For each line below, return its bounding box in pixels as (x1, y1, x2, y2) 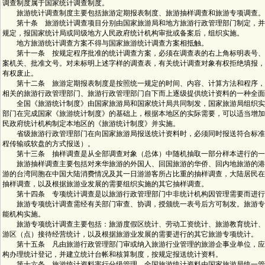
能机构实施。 (2, 210, 45, 218)
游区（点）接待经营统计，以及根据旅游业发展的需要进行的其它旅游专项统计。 (2, 230, 258, 238)
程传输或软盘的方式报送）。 (2, 140, 95, 148)
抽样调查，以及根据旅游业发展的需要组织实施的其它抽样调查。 (2, 180, 208, 188)
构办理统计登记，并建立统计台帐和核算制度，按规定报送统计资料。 (2, 250, 222, 258)
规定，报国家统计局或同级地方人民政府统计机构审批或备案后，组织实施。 (2, 29, 244, 37)
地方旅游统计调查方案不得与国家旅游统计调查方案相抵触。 (2, 39, 208, 47)
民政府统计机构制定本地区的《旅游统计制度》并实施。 (2, 119, 180, 128)
